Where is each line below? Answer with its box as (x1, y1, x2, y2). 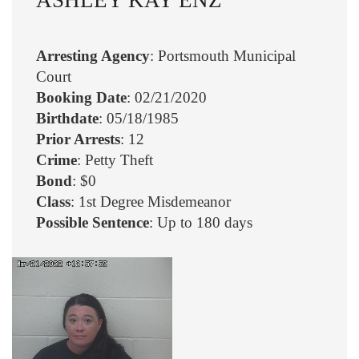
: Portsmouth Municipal (150, 47, 296, 65)
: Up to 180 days (149, 214, 252, 232)
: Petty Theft (77, 151, 153, 169)
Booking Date (36, 89, 127, 107)
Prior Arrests (36, 131, 120, 148)
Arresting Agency (36, 47, 150, 65)
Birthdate (36, 110, 99, 127)
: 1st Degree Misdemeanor (71, 193, 231, 211)
